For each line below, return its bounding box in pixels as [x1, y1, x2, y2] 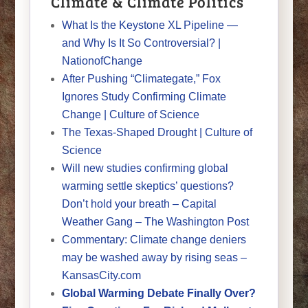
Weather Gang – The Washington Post [61, 215, 249, 228]
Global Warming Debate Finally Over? [61, 287, 256, 299]
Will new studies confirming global [61, 162, 228, 174]
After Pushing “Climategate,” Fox [61, 72, 221, 85]
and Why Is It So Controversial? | [61, 36, 221, 49]
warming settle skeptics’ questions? [61, 179, 234, 192]
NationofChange [61, 54, 142, 67]
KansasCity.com [61, 269, 141, 281]
